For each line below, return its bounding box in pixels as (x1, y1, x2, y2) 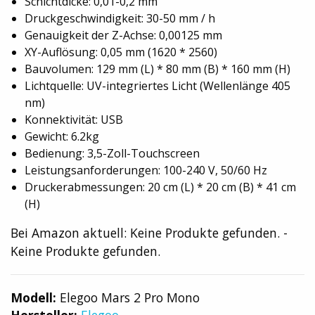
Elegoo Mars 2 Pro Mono (56, 289, 200, 307)
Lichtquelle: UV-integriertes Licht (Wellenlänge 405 (25, 78, 290, 94)
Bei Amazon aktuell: (11, 224, 130, 242)
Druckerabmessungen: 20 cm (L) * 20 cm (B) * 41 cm (25, 179, 296, 195)
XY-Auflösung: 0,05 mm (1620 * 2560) (25, 44, 217, 60)
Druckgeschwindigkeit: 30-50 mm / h (25, 11, 215, 27)
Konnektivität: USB (25, 112, 123, 128)
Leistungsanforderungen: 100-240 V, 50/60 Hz (25, 162, 267, 179)
